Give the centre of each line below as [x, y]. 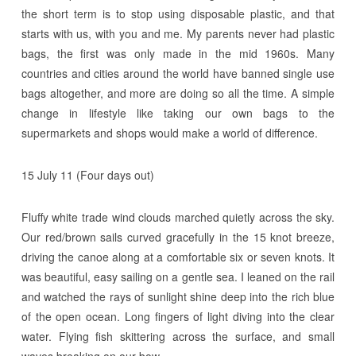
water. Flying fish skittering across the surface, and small [178, 336]
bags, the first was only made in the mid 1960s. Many [178, 53]
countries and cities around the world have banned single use [178, 73]
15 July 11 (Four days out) [87, 174]
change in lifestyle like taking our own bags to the [178, 112]
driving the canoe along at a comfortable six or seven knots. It [178, 256]
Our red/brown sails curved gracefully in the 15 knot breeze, [178, 236]
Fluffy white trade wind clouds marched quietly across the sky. [178, 217]
